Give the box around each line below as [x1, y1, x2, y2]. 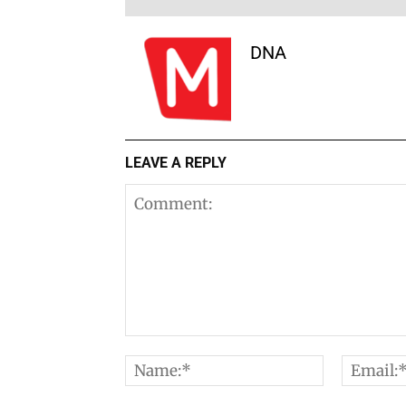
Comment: [124, 335, 225, 362]
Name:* [322, 354, 396, 381]
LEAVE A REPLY [125, 153, 227, 171]
